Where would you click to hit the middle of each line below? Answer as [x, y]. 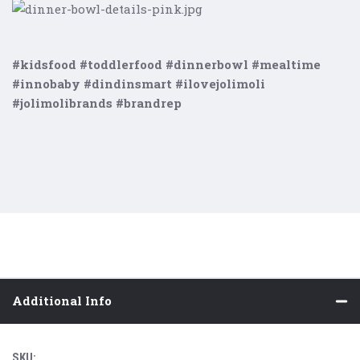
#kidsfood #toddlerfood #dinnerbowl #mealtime [166, 65]
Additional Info [62, 301]
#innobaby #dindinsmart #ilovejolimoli [139, 84]
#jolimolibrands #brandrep [97, 103]
